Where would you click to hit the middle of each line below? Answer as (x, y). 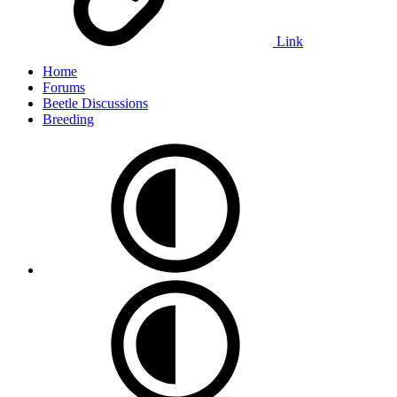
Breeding (68, 120)
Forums (64, 88)
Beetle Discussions (95, 104)
